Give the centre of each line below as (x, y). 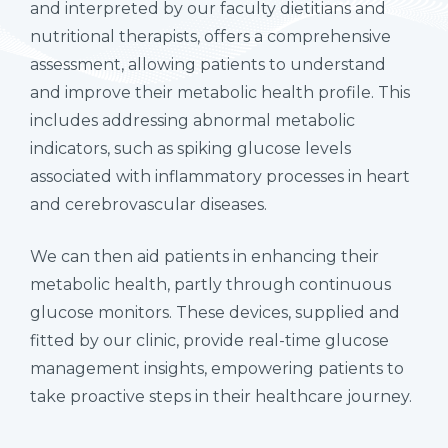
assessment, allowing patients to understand (208, 64)
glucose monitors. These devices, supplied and (215, 312)
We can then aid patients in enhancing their (204, 256)
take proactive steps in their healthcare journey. (221, 396)
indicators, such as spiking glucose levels (190, 148)
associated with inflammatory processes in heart (220, 176)
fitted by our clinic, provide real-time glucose (209, 340)
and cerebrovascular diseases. (148, 204)
